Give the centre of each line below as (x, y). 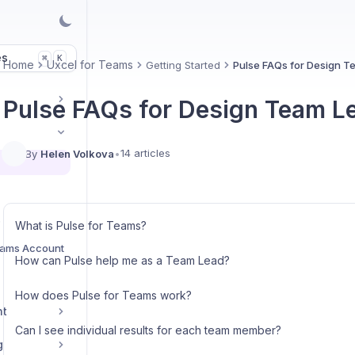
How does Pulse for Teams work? (103, 295)
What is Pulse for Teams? (80, 225)
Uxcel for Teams (90, 65)
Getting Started (183, 65)
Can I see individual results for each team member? (148, 330)
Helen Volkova (77, 153)
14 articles (145, 153)
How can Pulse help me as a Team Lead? (122, 260)
